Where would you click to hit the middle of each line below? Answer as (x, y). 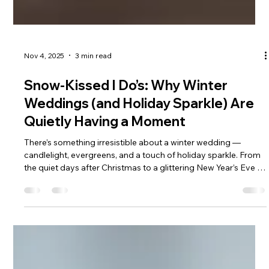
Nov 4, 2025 (44, 219)
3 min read (94, 219)
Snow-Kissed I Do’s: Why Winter (126, 249)
